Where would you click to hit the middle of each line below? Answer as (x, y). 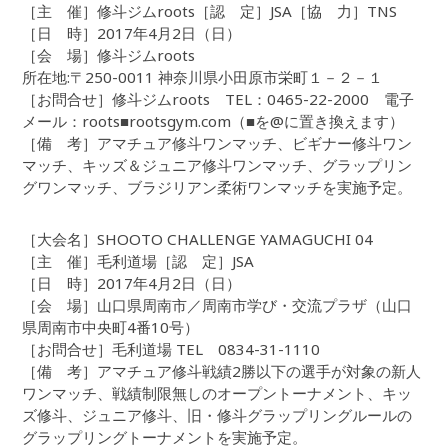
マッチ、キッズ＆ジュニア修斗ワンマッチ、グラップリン (217, 165)
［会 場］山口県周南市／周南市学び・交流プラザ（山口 (217, 305)
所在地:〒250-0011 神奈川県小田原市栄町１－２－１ (203, 77)
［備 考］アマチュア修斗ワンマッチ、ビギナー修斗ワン (217, 143)
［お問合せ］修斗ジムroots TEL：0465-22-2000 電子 (218, 99)
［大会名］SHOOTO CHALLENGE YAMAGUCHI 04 (198, 239)
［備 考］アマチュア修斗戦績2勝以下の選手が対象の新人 (222, 371)
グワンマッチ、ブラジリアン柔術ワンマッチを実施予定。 (217, 187)
